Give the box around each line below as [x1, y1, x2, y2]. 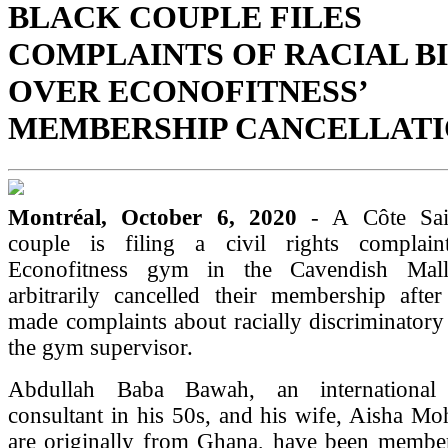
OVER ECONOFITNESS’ [8, 73, 367, 110]
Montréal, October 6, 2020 [8, 204, 311, 230]
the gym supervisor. [8, 334, 193, 360]
